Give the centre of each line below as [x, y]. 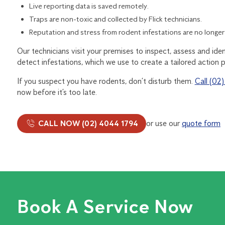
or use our [164, 123]
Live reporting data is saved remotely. [89, 6]
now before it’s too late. [57, 92]
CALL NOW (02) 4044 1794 [87, 123]
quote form [201, 123]
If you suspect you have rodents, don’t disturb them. [106, 81]
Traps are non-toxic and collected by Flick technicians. [115, 19]
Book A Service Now [105, 206]
